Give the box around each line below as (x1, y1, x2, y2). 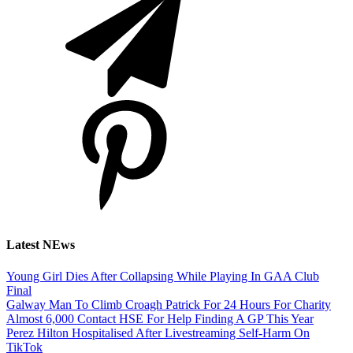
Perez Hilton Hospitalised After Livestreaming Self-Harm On (6, 325, 310, 340)
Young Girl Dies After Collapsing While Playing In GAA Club (6, 269, 319, 283)
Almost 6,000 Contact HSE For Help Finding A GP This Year (6, 311, 314, 325)
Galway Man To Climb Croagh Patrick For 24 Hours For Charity (6, 297, 331, 311)
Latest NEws (6, 238, 75, 252)
